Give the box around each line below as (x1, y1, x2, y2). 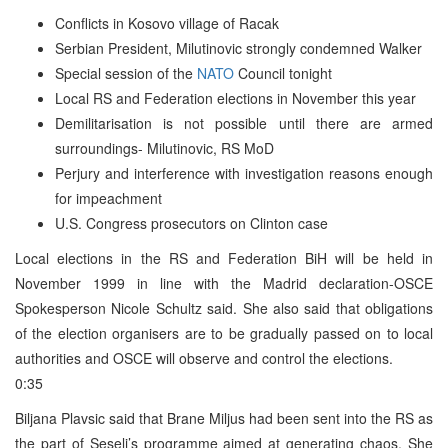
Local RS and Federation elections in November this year (55, 87, 416, 108)
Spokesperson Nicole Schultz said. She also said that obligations (15, 297, 433, 318)
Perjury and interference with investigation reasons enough (55, 162, 433, 183)
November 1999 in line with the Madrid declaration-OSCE (15, 272, 433, 293)
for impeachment (55, 187, 162, 208)
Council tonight (234, 62, 332, 83)
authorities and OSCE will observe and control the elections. (15, 347, 393, 368)
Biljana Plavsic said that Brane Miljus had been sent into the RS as (15, 407, 433, 428)
